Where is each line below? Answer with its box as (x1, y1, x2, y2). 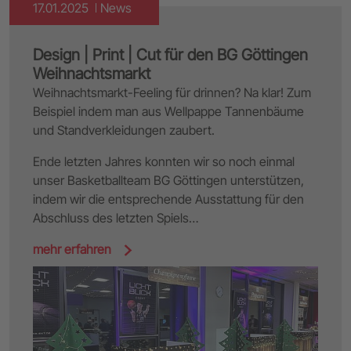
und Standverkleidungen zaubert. (33, 121, 215, 138)
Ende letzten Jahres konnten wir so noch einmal (33, 153, 295, 169)
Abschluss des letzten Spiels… (33, 209, 198, 226)
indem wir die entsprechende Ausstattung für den (33, 190, 304, 207)
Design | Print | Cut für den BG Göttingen (33, 45, 308, 64)
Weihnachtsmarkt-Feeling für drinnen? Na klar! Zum (33, 84, 311, 100)
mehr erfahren (33, 241, 114, 257)
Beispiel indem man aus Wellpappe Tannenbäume (33, 103, 304, 119)
